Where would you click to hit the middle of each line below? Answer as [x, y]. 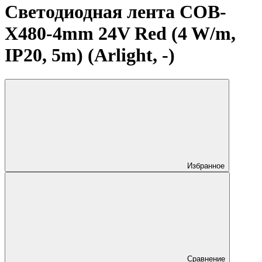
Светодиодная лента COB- [116, 12]
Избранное [206, 166]
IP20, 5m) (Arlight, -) [90, 55]
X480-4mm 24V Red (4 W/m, [120, 34]
